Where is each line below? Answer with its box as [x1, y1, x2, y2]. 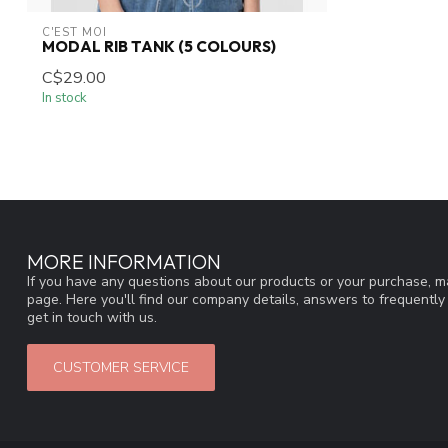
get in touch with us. [27, 308, 157, 328]
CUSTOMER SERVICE [53, 357, 189, 377]
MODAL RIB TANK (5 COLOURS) [42, 37, 276, 57]
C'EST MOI [42, 25, 107, 41]
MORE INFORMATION [27, 249, 221, 275]
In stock [42, 89, 87, 108]
